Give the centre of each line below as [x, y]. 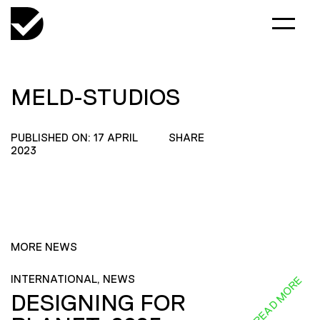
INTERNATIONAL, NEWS [73, 279]
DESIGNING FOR [98, 302]
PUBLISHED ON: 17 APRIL [74, 137]
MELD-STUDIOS [95, 97]
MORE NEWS [44, 247]
